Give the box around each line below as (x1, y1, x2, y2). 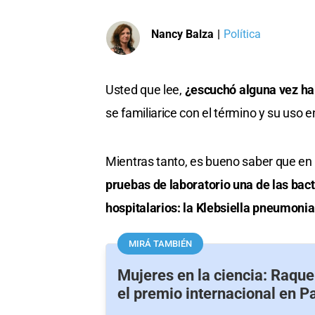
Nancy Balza (151, 27, 214, 41)
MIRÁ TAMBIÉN (129, 238, 192, 250)
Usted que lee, (105, 82, 182, 98)
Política (223, 27, 261, 41)
